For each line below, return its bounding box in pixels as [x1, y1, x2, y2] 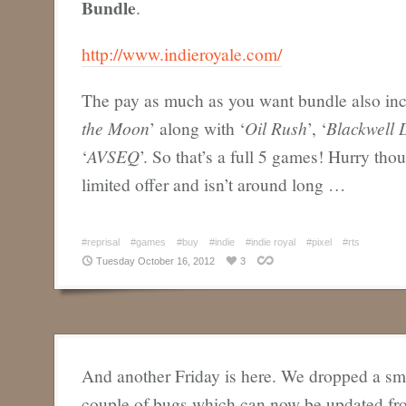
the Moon [82, 116, 150, 140]
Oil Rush [245, 116, 307, 140]
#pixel [306, 237, 332, 248]
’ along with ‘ [150, 116, 245, 140]
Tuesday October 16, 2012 [96, 256, 215, 267]
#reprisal [82, 237, 120, 248]
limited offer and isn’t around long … [82, 172, 345, 197]
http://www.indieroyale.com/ [82, 42, 282, 66]
